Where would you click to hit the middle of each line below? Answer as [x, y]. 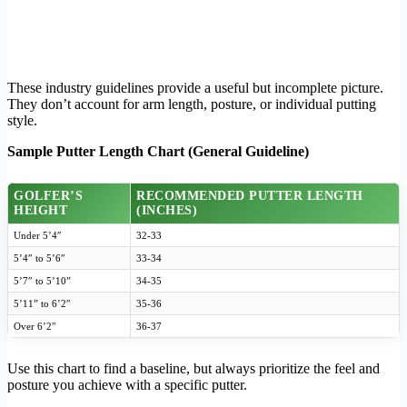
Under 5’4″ [38, 235]
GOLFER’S [48, 195]
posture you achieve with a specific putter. [127, 384]
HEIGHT [40, 210]
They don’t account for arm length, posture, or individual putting [192, 104]
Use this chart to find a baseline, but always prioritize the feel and [194, 368]
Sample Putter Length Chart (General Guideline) [158, 151]
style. [22, 120]
